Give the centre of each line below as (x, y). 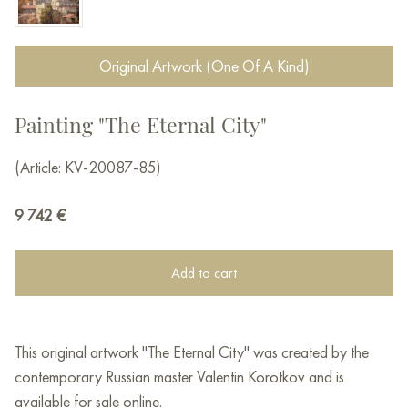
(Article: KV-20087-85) (88, 167)
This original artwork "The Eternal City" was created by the (192, 352)
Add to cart (204, 272)
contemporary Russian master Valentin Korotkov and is (179, 376)
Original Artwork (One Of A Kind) (204, 66)
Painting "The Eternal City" (141, 124)
